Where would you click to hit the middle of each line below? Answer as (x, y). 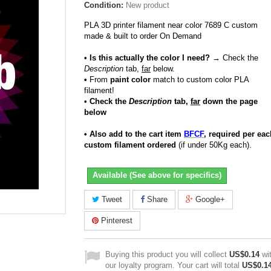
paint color (130, 80)
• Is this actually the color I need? (147, 58)
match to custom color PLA (200, 80)
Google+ (209, 199)
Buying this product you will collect (167, 254)
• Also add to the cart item (134, 134)
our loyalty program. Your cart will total (174, 265)
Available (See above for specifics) (157, 175)
